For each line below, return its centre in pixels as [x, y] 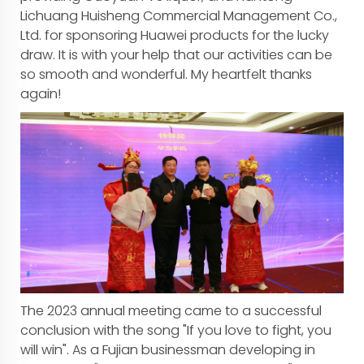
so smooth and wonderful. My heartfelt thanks [166, 74]
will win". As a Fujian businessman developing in [168, 350]
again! [41, 93]
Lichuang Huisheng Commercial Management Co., [179, 15]
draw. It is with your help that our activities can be [176, 54]
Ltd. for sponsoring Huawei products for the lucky [175, 35]
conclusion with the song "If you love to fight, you [176, 331]
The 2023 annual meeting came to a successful [171, 311]
